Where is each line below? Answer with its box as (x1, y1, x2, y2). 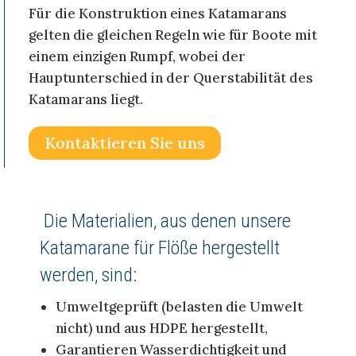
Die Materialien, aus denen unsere (40, 209, 291, 232)
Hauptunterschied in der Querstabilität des (29, 68, 313, 87)
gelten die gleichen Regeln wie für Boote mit (29, 25, 317, 44)
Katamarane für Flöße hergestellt (40, 236, 280, 259)
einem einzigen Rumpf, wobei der (29, 47, 246, 65)
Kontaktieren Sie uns (44, 132, 205, 153)
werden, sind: (40, 263, 137, 286)
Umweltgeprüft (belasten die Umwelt (56, 297, 303, 315)
